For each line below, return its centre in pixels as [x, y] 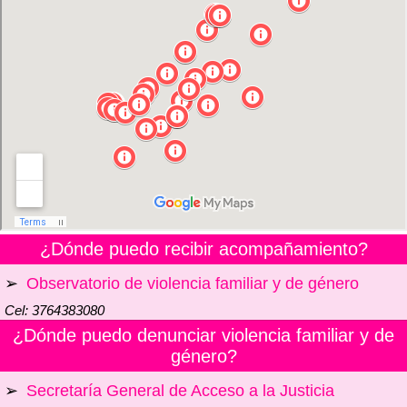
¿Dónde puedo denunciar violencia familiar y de [203, 336]
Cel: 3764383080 [55, 311]
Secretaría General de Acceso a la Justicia [180, 391]
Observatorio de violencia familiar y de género [193, 284]
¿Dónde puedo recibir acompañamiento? [203, 249]
